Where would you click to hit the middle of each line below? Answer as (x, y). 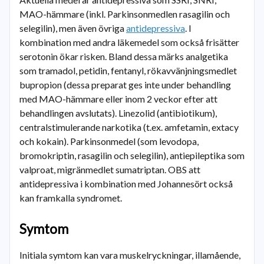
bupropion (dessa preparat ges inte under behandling (125, 85)
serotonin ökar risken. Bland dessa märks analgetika (124, 56)
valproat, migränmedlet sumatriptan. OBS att (110, 169)
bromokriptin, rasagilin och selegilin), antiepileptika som (132, 155)
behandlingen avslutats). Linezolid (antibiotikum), (118, 113)
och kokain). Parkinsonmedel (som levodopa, (109, 141)
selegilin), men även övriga (73, 28)
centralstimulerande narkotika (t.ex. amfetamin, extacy (129, 127)
